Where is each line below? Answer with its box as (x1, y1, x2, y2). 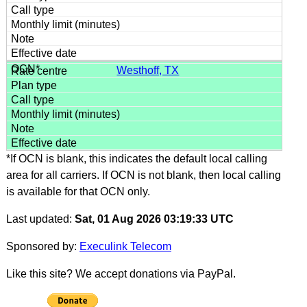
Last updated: (5, 212, 75, 225)
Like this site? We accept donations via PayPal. (5, 267, 236, 280)
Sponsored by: (5, 240, 79, 252)
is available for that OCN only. (5, 185, 150, 197)
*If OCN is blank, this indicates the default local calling (5, 152, 267, 164)
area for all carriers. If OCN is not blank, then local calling (5, 169, 281, 181)
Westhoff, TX (116, 64, 180, 76)
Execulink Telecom (79, 240, 171, 252)
